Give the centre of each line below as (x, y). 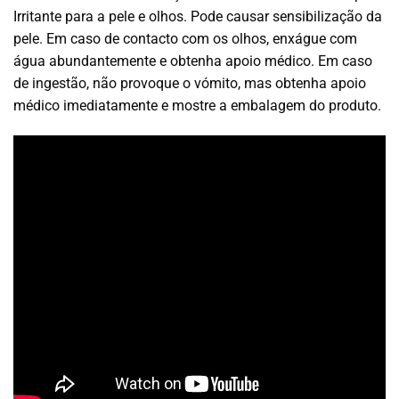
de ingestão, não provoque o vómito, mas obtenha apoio (190, 84)
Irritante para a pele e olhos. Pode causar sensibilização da (198, 17)
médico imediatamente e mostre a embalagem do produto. (197, 106)
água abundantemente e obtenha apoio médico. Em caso (193, 61)
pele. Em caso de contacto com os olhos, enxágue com (185, 39)
